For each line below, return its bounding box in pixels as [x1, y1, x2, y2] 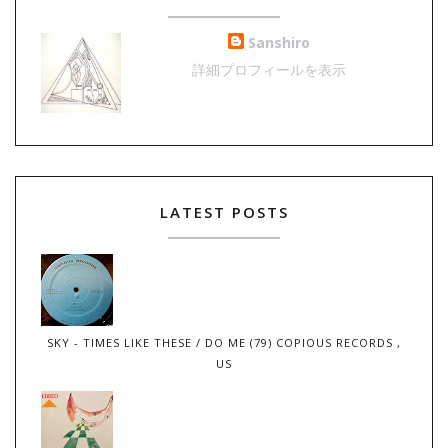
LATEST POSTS [159, 202, 289, 223]
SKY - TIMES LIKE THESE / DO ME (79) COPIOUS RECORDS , [47, 335, 401, 351]
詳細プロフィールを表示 [192, 60, 347, 80]
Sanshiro [248, 33, 311, 53]
